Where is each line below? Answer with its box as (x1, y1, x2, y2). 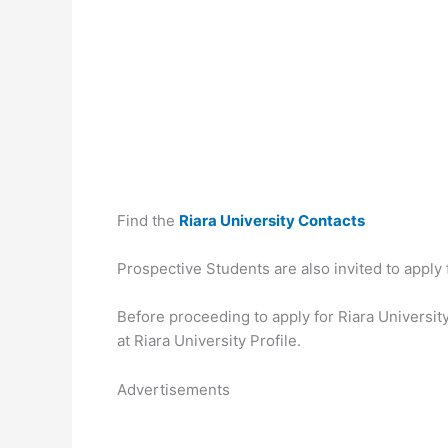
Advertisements (117, 380, 230, 399)
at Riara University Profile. (117, 331, 301, 350)
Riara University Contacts (179, 211, 365, 230)
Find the (117, 211, 179, 230)
